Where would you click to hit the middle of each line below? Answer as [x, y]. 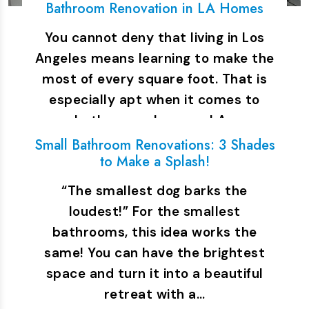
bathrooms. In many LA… [154, 120]
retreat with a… [154, 294]
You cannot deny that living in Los [154, 38]
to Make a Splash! [154, 162]
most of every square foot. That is [154, 79]
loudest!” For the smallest [154, 211]
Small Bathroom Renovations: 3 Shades [154, 145]
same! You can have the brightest [154, 253]
